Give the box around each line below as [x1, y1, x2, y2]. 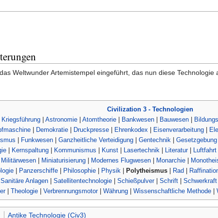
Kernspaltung [11, 146, 49, 154]
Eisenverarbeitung [153, 126, 204, 133]
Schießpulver [117, 177, 154, 184]
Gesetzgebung [176, 136, 217, 144]
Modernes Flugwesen [91, 156, 151, 164]
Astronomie [45, 115, 77, 123]
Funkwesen [20, 136, 53, 144]
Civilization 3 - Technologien [107, 105, 193, 113]
